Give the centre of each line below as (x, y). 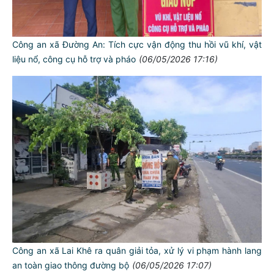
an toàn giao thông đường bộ (71, 265)
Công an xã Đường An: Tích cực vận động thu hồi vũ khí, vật (137, 45)
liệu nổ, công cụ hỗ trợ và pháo (74, 59)
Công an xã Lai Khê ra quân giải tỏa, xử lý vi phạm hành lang (137, 250)
